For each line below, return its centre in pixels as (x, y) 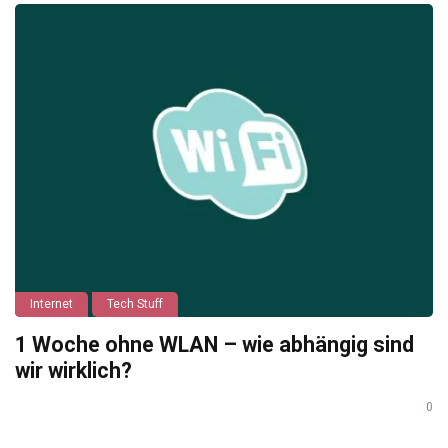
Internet (51, 304)
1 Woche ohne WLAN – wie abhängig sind (214, 345)
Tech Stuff (135, 304)
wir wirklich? (73, 371)
